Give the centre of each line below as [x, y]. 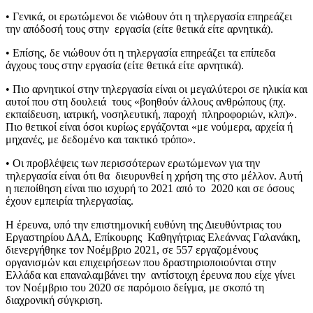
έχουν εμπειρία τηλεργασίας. [70, 201]
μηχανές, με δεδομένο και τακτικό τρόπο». [102, 139]
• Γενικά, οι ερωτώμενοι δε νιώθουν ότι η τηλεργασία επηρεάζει [149, 16]
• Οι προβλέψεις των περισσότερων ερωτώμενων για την [133, 163]
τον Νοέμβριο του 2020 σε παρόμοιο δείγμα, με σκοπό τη [136, 287]
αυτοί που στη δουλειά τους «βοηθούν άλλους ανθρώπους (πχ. [146, 101]
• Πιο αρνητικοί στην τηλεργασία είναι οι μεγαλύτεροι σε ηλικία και [156, 89]
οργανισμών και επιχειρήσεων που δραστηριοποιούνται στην [141, 262]
